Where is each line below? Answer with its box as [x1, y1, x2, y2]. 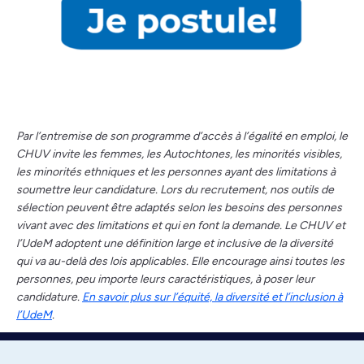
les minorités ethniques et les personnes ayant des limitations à [16, 164, 336, 179]
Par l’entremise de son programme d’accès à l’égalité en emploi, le [16, 128, 348, 143]
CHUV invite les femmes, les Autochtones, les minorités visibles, [16, 146, 342, 161]
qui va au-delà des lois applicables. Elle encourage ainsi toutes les [16, 253, 344, 268]
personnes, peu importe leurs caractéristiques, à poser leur [16, 271, 314, 286]
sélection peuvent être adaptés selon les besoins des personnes [16, 200, 342, 214]
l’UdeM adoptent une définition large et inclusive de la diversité [16, 236, 333, 250]
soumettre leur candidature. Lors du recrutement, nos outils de [16, 182, 334, 197]
